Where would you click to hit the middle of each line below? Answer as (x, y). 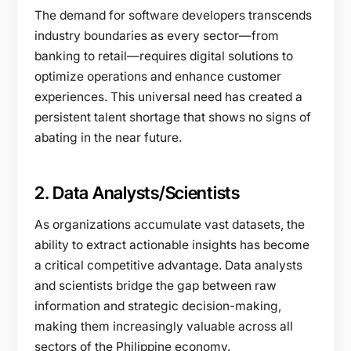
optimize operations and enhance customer (158, 76)
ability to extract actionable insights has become (172, 244)
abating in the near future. (108, 137)
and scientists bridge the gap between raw (156, 285)
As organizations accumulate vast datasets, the (170, 224)
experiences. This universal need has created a (168, 96)
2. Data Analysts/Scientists (137, 192)
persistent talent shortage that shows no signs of (173, 117)
